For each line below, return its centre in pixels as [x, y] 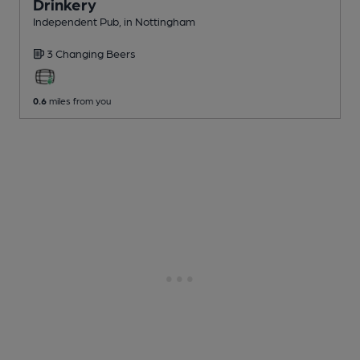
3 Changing [76, 53]
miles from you [79, 100]
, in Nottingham [157, 20]
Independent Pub [76, 20]
